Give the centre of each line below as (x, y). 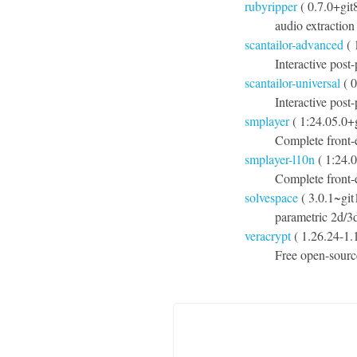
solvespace (271, 197)
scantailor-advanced (294, 44)
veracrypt (268, 235)
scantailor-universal (292, 82)
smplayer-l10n (280, 159)
